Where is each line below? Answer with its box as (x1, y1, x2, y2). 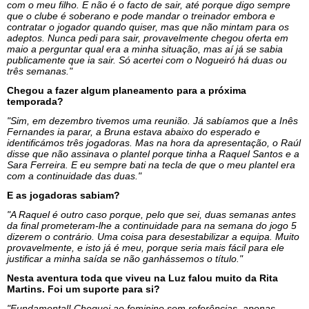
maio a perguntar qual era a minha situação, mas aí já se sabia (7, 43, 283, 54)
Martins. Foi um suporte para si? (7, 283, 160, 295)
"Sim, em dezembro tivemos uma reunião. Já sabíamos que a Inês (7, 114, 298, 126)
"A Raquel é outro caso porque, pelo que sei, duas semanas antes (7, 208, 296, 220)
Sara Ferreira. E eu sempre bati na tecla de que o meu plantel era (7, 159, 295, 170)
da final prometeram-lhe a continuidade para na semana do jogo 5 (7, 219, 297, 231)
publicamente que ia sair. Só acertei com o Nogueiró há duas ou (7, 54, 287, 66)
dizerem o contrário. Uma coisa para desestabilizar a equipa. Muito (7, 230, 299, 242)
